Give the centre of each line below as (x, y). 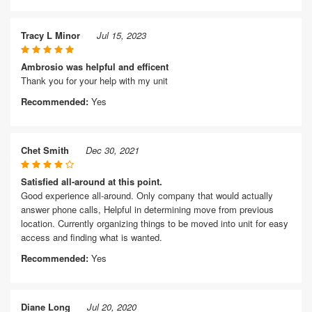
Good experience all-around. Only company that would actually (147, 195)
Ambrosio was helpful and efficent (95, 67)
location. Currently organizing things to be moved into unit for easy (155, 223)
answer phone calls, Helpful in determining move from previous (147, 209)
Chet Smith (45, 150)
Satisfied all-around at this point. (92, 181)
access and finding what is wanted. (92, 237)
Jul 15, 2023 (122, 35)
